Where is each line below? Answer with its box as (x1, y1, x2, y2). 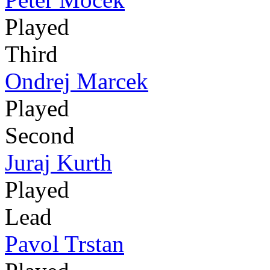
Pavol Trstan (5, 231, 124, 257)
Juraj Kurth (5, 149, 112, 176)
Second (5, 122, 75, 149)
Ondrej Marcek (5, 68, 148, 95)
